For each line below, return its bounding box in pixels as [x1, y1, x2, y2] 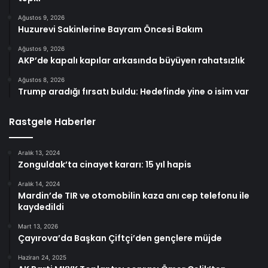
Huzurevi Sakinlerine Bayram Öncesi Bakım [18, 23, 203, 35]
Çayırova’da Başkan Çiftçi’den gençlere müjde [18, 232, 222, 244]
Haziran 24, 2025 [18, 253, 66, 261]
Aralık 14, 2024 [18, 179, 60, 187]
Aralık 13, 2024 [18, 148, 60, 156]
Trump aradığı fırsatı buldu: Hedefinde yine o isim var [18, 85, 249, 98]
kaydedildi [18, 200, 64, 213]
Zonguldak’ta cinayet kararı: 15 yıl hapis [18, 158, 191, 170]
